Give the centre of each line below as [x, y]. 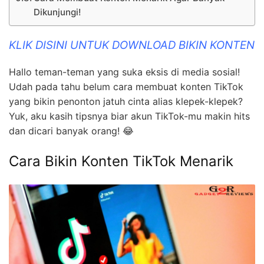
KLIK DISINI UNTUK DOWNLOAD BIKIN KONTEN [132, 45]
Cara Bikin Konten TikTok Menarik [121, 161]
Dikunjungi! [57, 12]
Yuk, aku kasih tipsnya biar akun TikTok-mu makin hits [129, 116]
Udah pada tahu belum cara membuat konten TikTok [126, 87]
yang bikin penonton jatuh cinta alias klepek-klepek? [126, 102]
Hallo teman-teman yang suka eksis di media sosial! [124, 72]
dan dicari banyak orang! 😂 [71, 131]
